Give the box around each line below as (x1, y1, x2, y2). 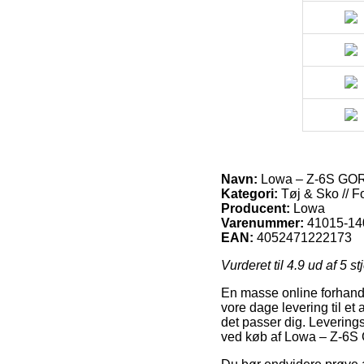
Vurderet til (221, 258, 287, 273)
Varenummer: (221, 216, 304, 231)
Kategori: (221, 187, 278, 201)
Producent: (221, 201, 290, 216)
